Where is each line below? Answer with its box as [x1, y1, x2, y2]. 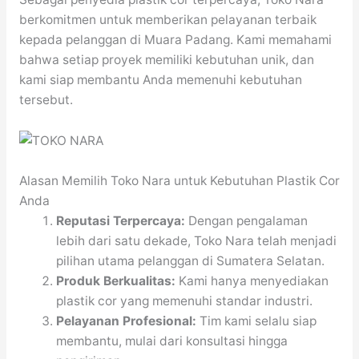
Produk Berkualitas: [56, 273, 176, 289]
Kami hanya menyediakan [175, 273, 329, 289]
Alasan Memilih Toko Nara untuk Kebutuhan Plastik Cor [18, 173, 340, 189]
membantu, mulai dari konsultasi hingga [56, 333, 288, 349]
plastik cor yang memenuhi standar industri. [56, 293, 313, 309]
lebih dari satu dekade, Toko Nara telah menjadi [56, 233, 337, 249]
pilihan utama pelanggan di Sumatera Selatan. [56, 253, 325, 269]
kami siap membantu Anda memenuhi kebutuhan [18, 72, 302, 88]
